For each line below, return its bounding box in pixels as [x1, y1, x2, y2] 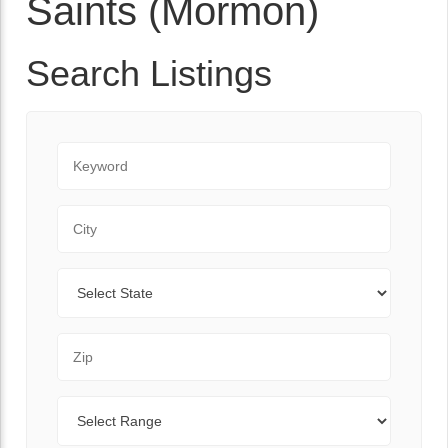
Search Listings [26, 53, 272, 94]
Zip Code [56, 335, 122, 352]
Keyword [56, 144, 119, 161]
